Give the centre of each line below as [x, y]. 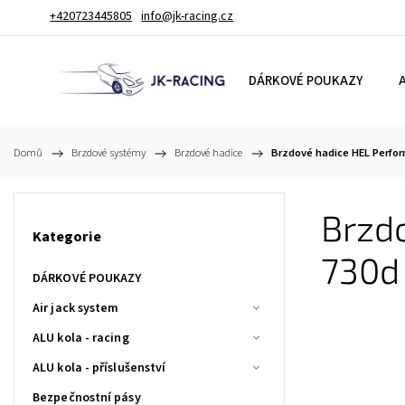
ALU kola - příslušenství [99, 367]
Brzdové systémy [108, 153]
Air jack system [76, 308]
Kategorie [67, 237]
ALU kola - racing [81, 338]
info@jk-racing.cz [188, 16]
